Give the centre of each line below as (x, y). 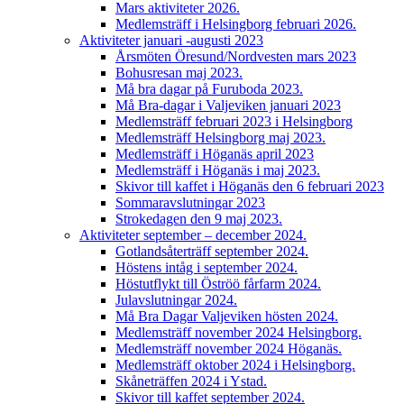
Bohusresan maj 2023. (179, 73)
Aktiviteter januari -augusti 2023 (171, 40)
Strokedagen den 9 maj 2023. (199, 219)
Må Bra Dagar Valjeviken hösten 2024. (227, 316)
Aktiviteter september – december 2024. (193, 235)
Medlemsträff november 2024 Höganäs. (229, 349)
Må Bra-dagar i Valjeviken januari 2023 (228, 105)
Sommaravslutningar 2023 (190, 202)
